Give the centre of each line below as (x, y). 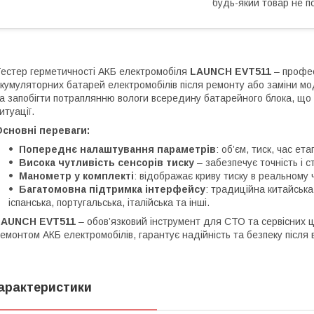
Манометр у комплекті (76, 176)
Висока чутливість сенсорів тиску (107, 162)
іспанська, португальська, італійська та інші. (109, 202)
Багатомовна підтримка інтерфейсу (112, 189)
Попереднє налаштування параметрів (117, 149)
